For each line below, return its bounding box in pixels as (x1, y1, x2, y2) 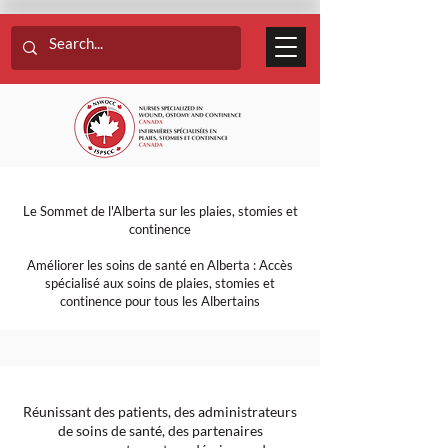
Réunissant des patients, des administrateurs (23, 403, 297, 420)
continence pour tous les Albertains (60, 293, 260, 309)
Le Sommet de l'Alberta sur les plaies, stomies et (22, 203, 298, 219)
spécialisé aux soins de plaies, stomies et (45, 275, 275, 291)
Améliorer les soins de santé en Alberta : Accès (27, 257, 293, 273)
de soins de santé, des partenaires (57, 422, 263, 439)
